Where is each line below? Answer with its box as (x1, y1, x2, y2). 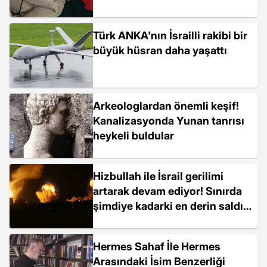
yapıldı (93, 215, 127, 227)
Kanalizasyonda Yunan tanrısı (93, 114, 244, 127)
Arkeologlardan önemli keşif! (93, 100, 239, 112)
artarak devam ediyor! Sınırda (93, 185, 242, 197)
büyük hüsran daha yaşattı (93, 44, 227, 57)
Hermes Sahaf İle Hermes (93, 240, 221, 253)
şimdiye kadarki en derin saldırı (93, 200, 250, 212)
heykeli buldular (93, 129, 174, 142)
